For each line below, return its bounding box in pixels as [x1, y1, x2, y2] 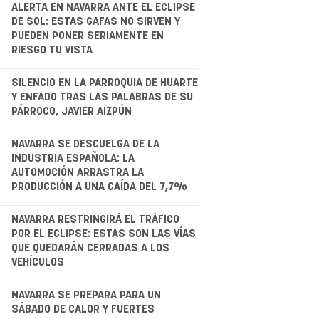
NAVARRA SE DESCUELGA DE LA [11, 138, 159, 150]
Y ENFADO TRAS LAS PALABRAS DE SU [11, 91, 193, 103]
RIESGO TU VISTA [11, 44, 93, 56]
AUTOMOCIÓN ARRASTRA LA [11, 167, 144, 178]
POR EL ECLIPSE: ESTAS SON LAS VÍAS [11, 228, 196, 239]
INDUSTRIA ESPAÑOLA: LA [11, 152, 135, 164]
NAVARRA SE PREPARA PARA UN [11, 289, 161, 300]
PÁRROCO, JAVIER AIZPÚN [11, 105, 132, 117]
